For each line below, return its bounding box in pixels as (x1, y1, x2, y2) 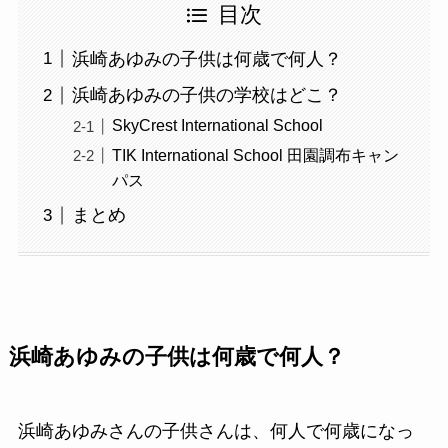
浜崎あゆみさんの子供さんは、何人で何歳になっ (17, 420, 414, 441)
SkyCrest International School (111, 116, 323, 135)
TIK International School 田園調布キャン (111, 145, 399, 164)
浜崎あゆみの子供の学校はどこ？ (71, 85, 342, 106)
